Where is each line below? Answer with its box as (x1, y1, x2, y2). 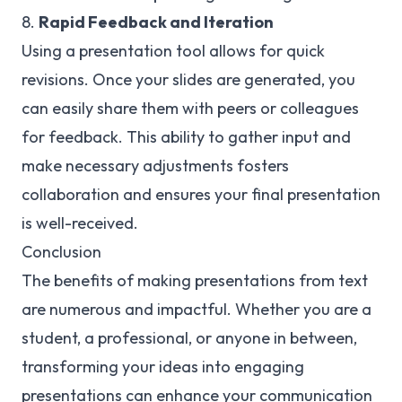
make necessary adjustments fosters (22, 155, 289, 176)
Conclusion (22, 241, 101, 262)
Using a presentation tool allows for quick (22, 40, 325, 61)
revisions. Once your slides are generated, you (22, 69, 355, 90)
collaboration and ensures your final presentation (22, 184, 380, 205)
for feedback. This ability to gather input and (22, 127, 351, 147)
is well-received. (22, 213, 138, 233)
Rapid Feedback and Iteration (39, 12, 274, 32)
